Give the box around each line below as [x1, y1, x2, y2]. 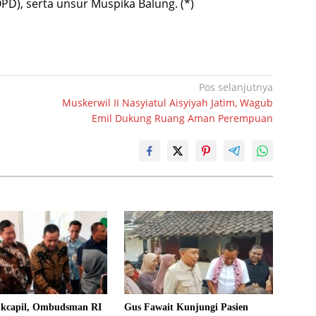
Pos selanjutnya [199, 80, 274, 94]
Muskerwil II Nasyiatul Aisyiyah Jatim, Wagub [62, 95, 274, 109]
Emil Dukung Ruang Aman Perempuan [92, 111, 274, 125]
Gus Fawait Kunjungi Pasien [123, 302, 248, 313]
